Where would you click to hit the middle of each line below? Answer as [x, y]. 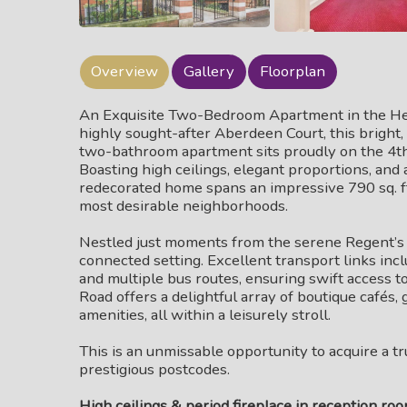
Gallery [209, 71]
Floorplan [293, 71]
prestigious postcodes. [154, 369]
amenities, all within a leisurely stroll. [205, 315]
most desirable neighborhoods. [184, 206]
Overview [124, 71]
